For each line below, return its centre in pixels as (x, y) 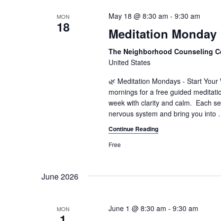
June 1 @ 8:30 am (137, 208)
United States (129, 62)
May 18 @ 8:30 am (138, 16)
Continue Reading (133, 129)
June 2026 (60, 177)
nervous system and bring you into (162, 114)
